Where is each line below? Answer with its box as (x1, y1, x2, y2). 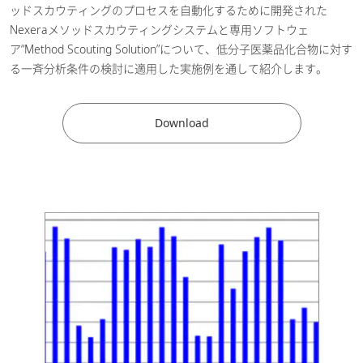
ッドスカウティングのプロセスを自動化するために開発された (10, 2, 327, 18)
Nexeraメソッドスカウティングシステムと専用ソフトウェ (10, 21, 309, 37)
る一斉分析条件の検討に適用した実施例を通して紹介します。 (10, 60, 327, 76)
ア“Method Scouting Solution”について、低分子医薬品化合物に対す (10, 41, 352, 57)
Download (154, 115, 209, 131)
